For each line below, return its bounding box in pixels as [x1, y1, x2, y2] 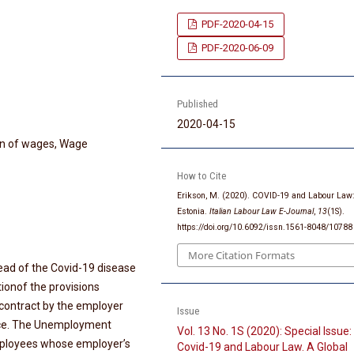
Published [177, 97, 219, 110]
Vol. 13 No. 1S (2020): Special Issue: [177, 325, 352, 338]
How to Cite [177, 169, 227, 182]
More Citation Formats [188, 248, 296, 263]
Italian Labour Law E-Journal [209, 205, 314, 217]
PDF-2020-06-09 [199, 41, 274, 54]
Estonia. [177, 205, 210, 217]
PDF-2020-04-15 [199, 17, 274, 30]
